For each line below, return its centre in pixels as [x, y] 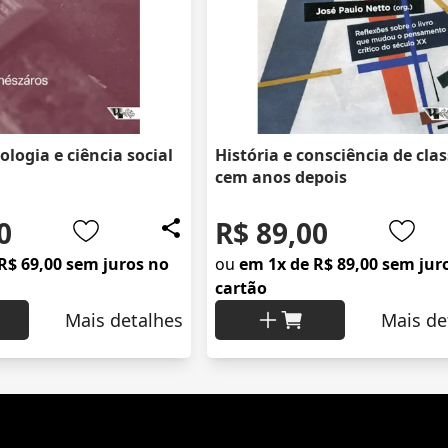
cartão [241, 288]
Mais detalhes [124, 320]
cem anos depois [281, 177]
